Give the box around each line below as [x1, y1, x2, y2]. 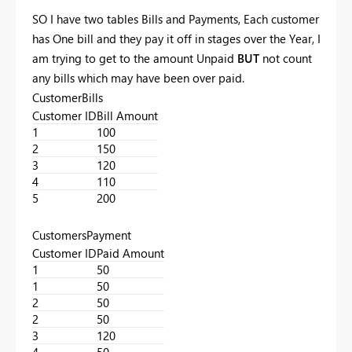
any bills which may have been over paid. [32, 69, 244, 86]
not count [259, 49, 312, 66]
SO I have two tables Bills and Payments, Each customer [32, 10, 319, 27]
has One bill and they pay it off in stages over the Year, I [32, 30, 321, 46]
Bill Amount [97, 107, 158, 123]
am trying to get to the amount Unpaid [32, 49, 237, 66]
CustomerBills [32, 89, 103, 105]
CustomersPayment [32, 226, 131, 243]
